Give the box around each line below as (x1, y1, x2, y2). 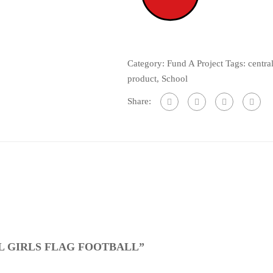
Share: (127, 96, 151, 106)
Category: (127, 58, 167, 69)
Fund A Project (167, 58, 223, 69)
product (127, 74, 157, 84)
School (161, 74, 188, 84)
